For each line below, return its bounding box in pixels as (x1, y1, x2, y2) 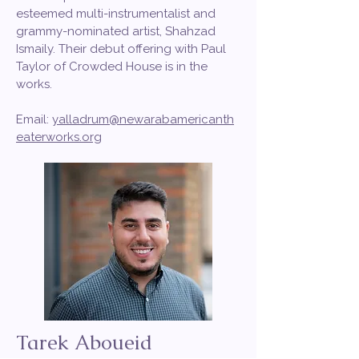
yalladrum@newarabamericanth (52, 112, 234, 127)
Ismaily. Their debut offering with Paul (16, 42, 226, 56)
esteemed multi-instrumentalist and (16, 6, 216, 21)
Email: (16, 112, 52, 127)
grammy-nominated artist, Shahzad (16, 24, 216, 38)
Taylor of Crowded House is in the (16, 59, 208, 74)
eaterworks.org (16, 130, 102, 144)
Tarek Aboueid (16, 329, 158, 355)
